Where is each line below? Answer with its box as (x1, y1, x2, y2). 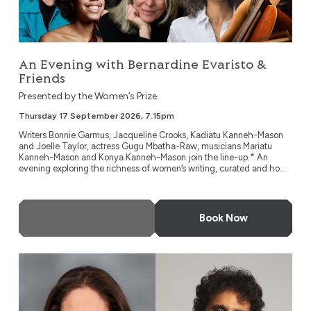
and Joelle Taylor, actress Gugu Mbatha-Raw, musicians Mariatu (18, 141, 272, 152)
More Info (62, 211, 110, 224)
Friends (18, 72, 65, 87)
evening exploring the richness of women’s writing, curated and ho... (18, 163, 286, 174)
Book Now (199, 211, 249, 224)
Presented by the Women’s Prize (18, 90, 157, 103)
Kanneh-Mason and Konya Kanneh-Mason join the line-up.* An (18, 152, 268, 163)
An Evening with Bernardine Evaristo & (18, 58, 267, 73)
